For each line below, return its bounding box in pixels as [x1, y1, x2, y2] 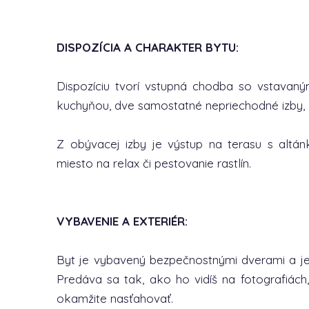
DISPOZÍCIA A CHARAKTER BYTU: [57, 40, 239, 54]
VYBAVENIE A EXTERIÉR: [57, 214, 188, 228]
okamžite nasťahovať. [57, 291, 173, 306]
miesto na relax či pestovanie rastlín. [57, 156, 251, 170]
